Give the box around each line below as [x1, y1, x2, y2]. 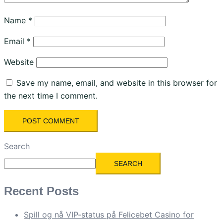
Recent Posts [4, 184, 79, 198]
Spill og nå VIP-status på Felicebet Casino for [24, 209, 194, 220]
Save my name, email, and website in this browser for [16, 77, 217, 88]
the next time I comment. [4, 90, 98, 101]
